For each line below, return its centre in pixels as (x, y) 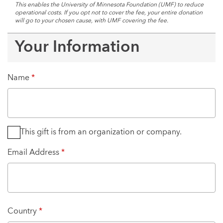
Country (23, 212)
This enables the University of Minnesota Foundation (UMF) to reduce (109, 5)
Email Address (34, 153)
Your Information (77, 48)
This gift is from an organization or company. (101, 132)
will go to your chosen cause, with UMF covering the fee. (92, 21)
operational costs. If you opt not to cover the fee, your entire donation (109, 13)
